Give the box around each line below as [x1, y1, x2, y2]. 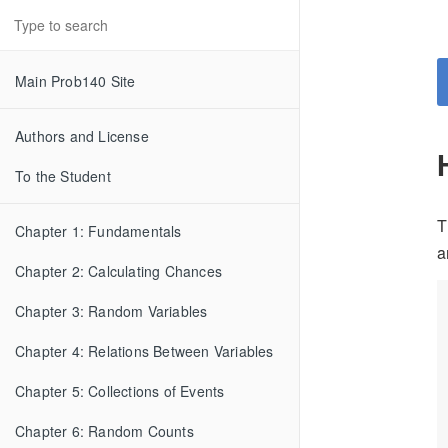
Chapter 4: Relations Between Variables [15, 341, 274, 361]
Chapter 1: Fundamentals [15, 221, 182, 241]
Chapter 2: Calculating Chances [15, 261, 222, 281]
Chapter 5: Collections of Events [15, 381, 225, 401]
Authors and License [15, 126, 149, 146]
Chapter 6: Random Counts [15, 421, 194, 441]
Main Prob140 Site [15, 71, 136, 91]
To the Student [15, 166, 111, 186]
